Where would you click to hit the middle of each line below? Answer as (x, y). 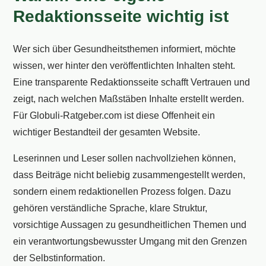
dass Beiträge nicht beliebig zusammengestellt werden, (129, 175)
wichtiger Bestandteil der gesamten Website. (107, 132)
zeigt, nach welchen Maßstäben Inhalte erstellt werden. (129, 99)
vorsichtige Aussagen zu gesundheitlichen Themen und (130, 224)
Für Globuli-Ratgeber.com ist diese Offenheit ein (114, 115)
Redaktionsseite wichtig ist (121, 16)
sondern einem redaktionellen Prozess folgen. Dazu (122, 191)
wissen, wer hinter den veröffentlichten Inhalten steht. (124, 65)
